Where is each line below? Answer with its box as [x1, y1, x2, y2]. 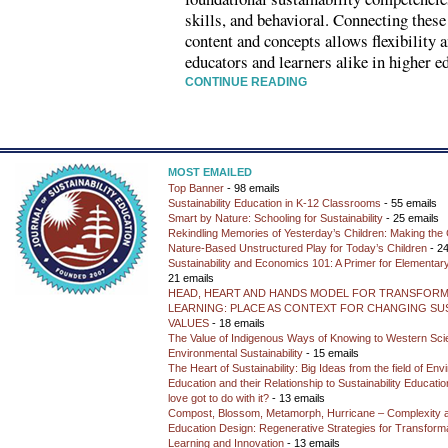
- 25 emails [383, 212, 439, 224]
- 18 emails [209, 317, 265, 329]
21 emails [168, 272, 214, 284]
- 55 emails [381, 197, 437, 209]
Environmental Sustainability [168, 347, 303, 359]
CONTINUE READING [185, 75, 307, 89]
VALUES [168, 317, 209, 329]
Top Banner [168, 182, 224, 194]
